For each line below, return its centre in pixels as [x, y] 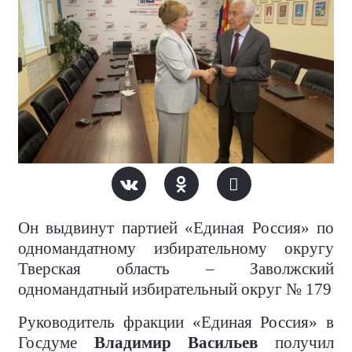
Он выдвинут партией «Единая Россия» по [176, 228]
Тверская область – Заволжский [176, 269]
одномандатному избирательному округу [176, 248]
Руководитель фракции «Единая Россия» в [176, 322]
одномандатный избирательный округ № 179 [175, 289]
